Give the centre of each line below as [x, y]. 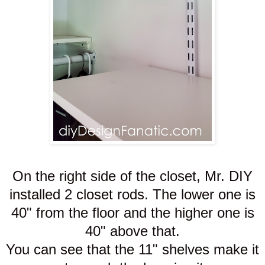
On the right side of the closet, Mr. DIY [132, 176]
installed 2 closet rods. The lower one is [132, 195]
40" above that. [132, 231]
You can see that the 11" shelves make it [132, 250]
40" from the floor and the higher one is [132, 213]
